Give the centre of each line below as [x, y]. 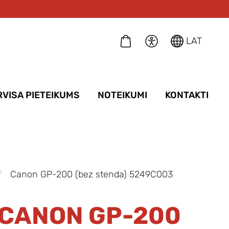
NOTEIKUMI [122, 95]
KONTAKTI [187, 95]
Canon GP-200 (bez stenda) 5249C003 [91, 175]
